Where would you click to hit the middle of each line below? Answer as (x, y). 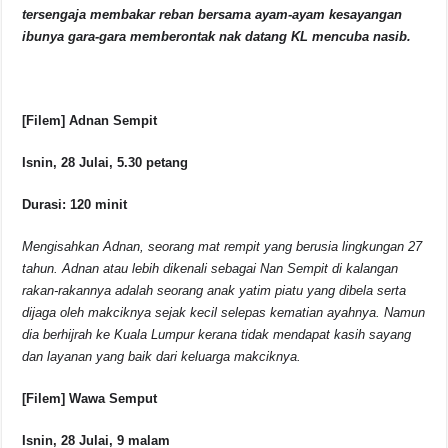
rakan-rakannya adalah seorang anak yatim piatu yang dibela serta (214, 291)
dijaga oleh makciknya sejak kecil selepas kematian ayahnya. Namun (224, 313)
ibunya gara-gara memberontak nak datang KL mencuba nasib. (217, 37)
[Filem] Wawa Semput (90, 399)
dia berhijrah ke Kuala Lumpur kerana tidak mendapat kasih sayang (217, 335)
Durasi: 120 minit (75, 205)
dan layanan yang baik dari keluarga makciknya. (162, 357)
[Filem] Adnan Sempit (90, 121)
